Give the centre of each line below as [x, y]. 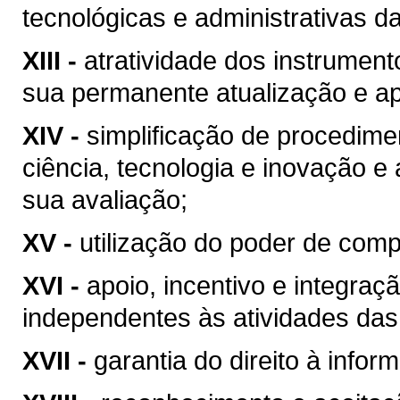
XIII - [50, 60]
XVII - [54, 360]
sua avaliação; [105, 200]
